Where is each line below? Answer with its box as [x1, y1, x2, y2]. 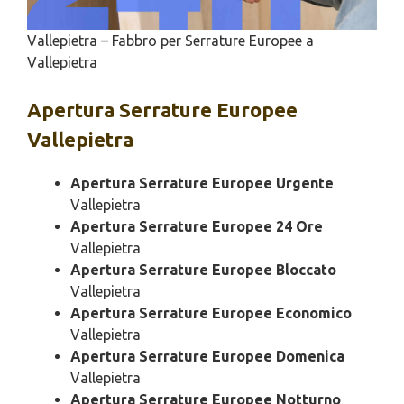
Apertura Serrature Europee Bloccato [70, 262, 336, 279]
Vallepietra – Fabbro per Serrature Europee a [27, 32, 314, 50]
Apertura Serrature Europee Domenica [70, 348, 344, 365]
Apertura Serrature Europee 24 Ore [70, 218, 323, 235]
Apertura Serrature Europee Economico [70, 305, 352, 322]
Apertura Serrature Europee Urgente [70, 175, 334, 192]
